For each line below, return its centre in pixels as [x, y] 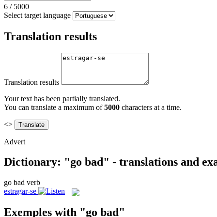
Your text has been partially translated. [62, 98]
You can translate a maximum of [54, 107]
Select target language [37, 15]
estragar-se [20, 191]
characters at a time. [151, 107]
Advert [15, 141]
